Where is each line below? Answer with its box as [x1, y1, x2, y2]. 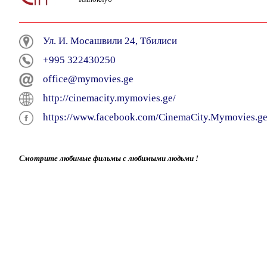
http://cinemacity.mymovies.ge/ [43, 92, 176, 104]
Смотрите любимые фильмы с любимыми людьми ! [19, 154, 198, 163]
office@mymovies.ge [43, 73, 133, 85]
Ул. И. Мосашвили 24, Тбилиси [43, 35, 177, 46]
